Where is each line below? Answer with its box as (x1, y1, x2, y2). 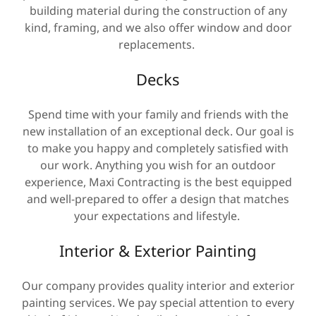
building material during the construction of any (29, 3, 287, 18)
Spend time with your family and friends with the (28, 107, 288, 122)
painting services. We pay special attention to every (22, 295, 294, 310)
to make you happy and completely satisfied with (28, 140, 288, 156)
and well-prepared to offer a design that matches (27, 191, 289, 207)
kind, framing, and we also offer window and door (24, 20, 292, 35)
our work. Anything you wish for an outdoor (40, 157, 276, 173)
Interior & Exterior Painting (59, 240, 257, 261)
